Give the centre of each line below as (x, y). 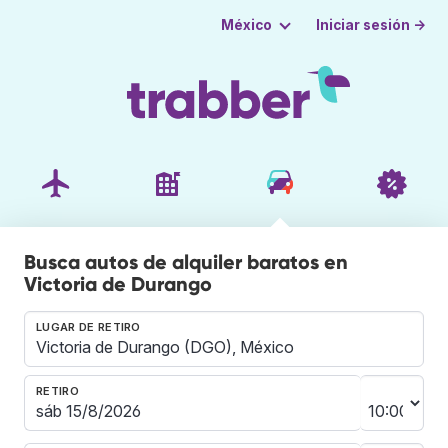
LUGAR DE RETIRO (88, 326)
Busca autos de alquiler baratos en (186, 261)
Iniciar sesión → (371, 24)
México (246, 25)
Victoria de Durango (118, 283)
